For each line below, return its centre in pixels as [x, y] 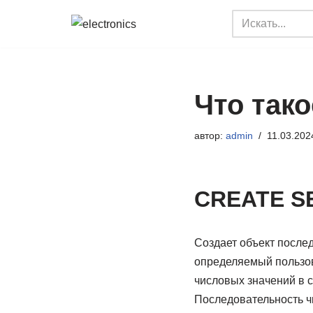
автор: [210, 136]
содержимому [46, 77]
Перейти [33, 39]
